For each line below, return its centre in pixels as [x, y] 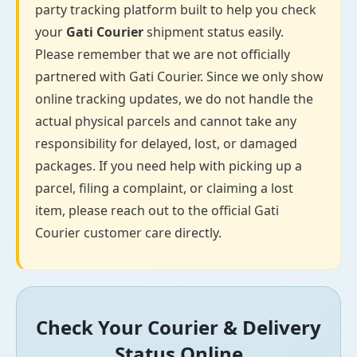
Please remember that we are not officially [163, 55]
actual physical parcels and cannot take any [166, 122]
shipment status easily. [214, 32]
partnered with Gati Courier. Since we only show [179, 77]
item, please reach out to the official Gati [157, 211]
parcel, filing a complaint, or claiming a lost [164, 188]
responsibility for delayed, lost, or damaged [166, 144]
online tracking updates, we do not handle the [174, 99]
